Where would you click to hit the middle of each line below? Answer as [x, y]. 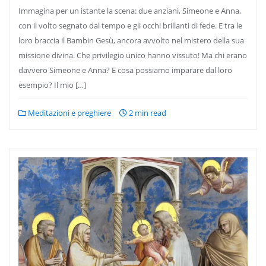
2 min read [147, 113]
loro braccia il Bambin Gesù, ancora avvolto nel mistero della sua [131, 40]
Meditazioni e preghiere [69, 113]
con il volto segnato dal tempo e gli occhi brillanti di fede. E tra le [130, 26]
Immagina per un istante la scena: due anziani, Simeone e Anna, [130, 11]
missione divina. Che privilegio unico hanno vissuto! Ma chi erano [133, 55]
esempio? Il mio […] [52, 85]
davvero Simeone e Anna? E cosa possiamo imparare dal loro [125, 70]
